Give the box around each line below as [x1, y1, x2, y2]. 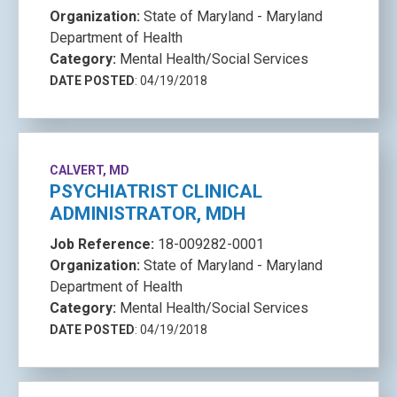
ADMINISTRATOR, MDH [50, 203, 245, 224]
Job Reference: [50, 236, 158, 253]
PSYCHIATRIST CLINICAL [50, 181, 262, 202]
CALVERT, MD [50, 163, 129, 177]
